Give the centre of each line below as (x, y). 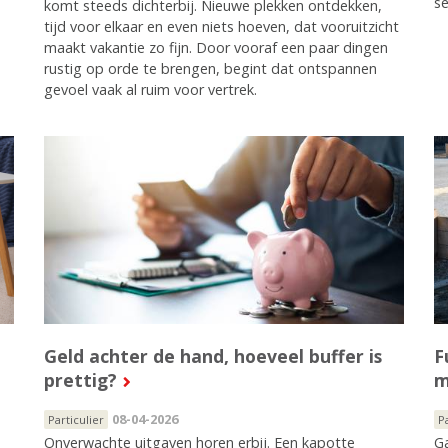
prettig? (80, 379)
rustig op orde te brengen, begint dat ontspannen (210, 68)
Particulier (75, 419)
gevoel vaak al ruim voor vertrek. (150, 89)
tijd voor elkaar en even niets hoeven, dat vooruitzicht (221, 26)
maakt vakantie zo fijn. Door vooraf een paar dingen (215, 47)
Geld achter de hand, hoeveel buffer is (212, 355)
